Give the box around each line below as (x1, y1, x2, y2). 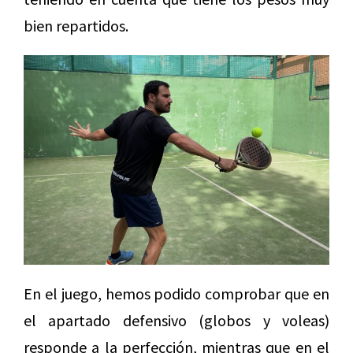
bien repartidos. (24, 15, 128, 35)
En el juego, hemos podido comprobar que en (24, 283, 329, 303)
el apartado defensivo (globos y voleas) (24, 310, 329, 330)
